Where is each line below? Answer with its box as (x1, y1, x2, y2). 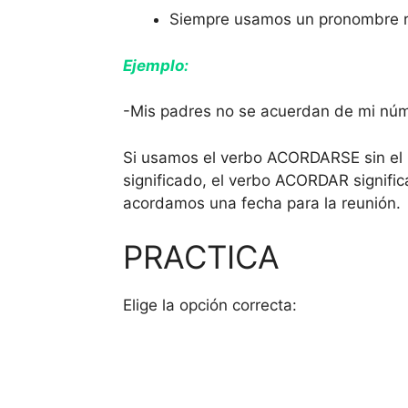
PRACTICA (122, 238, 280, 277)
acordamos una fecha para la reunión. (122, 193, 401, 212)
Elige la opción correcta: (122, 296, 297, 315)
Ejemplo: (122, 56, 189, 75)
